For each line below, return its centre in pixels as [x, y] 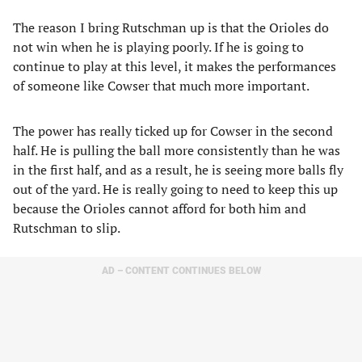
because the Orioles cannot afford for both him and [160, 208]
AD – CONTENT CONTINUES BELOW [181, 271]
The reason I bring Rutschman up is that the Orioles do [171, 27]
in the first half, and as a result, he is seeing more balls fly [178, 170]
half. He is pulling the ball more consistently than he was [177, 150]
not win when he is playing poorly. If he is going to [158, 47]
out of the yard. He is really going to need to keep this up [175, 189]
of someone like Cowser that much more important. [161, 86]
